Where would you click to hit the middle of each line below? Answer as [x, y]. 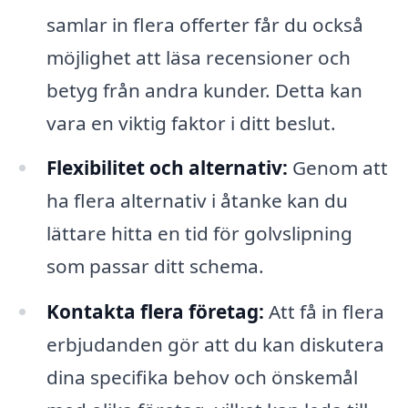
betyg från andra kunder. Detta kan [204, 90]
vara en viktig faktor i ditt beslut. [191, 122]
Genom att [337, 168]
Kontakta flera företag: [155, 312]
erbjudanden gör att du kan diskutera [215, 345]
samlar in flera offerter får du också [204, 24]
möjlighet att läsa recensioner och [198, 57]
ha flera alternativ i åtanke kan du [197, 201]
